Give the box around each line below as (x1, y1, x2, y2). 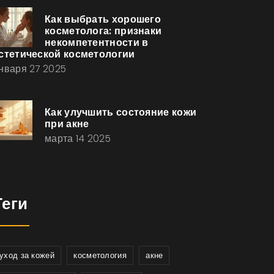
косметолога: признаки (45, 24, 162, 38)
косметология (73, 250, 127, 261)
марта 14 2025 (45, 132, 111, 145)
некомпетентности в (45, 35, 149, 50)
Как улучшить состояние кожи (45, 105, 197, 119)
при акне (45, 117, 89, 131)
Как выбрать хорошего (45, 12, 161, 26)
